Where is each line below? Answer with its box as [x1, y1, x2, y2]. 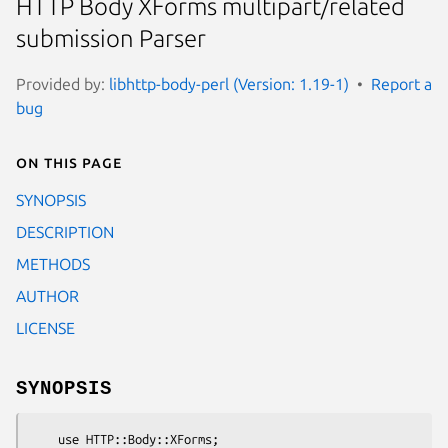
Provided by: [16, 74, 109, 93]
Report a [371, 74, 432, 93]
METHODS [16, 254, 90, 273]
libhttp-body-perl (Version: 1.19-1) [109, 74, 349, 93]
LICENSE [16, 318, 75, 337]
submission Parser [16, 25, 206, 53]
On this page [16, 152, 122, 171]
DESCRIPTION [16, 222, 114, 241]
